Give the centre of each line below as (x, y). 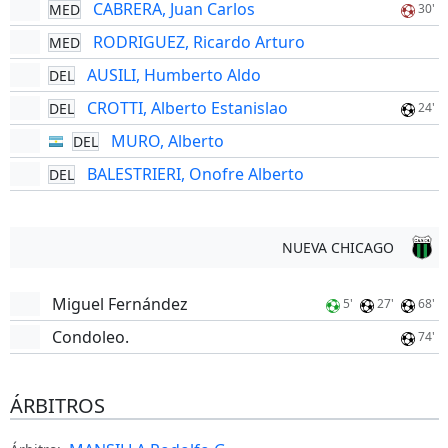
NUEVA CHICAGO (337, 247)
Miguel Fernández (119, 304)
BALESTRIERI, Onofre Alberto (195, 174)
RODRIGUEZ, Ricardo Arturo (198, 42)
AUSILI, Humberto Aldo (173, 75)
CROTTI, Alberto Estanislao (187, 108)
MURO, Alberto (167, 141)
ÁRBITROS (57, 405)
